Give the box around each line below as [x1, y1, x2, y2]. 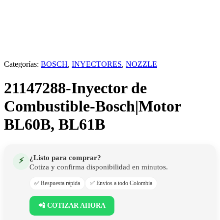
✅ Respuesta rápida [34, 179, 80, 187]
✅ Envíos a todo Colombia [90, 179, 152, 187]
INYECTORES [72, 59, 122, 68]
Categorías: [4, 59, 41, 68]
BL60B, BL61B [4, 115, 105, 134]
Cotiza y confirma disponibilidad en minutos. [29, 163, 168, 171]
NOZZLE [126, 59, 157, 68]
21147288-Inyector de [4, 79, 147, 97]
